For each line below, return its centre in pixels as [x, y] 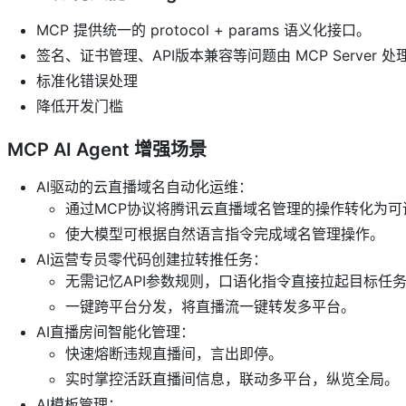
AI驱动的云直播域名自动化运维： [145, 186]
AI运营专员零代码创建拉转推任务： [152, 259]
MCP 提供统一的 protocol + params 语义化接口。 [203, 29]
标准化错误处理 [87, 80]
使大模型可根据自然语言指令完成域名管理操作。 [225, 233]
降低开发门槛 [80, 106]
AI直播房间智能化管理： [116, 331]
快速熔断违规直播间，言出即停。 [174, 353]
